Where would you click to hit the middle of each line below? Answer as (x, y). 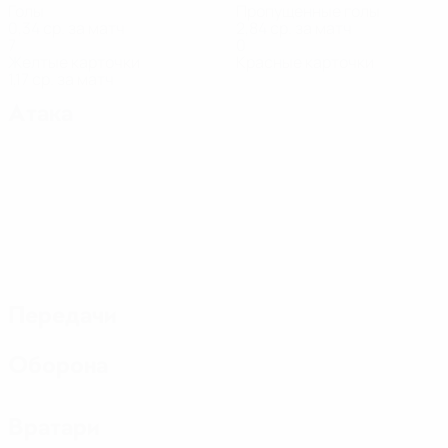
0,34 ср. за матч (66, 28)
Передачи (62, 315)
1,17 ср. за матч (61, 79)
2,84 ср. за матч (294, 28)
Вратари (54, 427)
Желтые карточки (74, 62)
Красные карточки (305, 62)
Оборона (58, 365)
